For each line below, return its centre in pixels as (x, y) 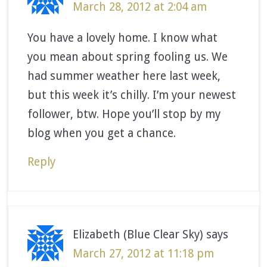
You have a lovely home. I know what (123, 38)
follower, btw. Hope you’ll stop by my (124, 114)
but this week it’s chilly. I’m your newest (132, 95)
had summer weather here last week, (124, 76)
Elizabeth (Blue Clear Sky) (138, 234)
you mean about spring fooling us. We (128, 57)
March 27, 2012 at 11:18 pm (144, 253)
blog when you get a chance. (102, 133)
